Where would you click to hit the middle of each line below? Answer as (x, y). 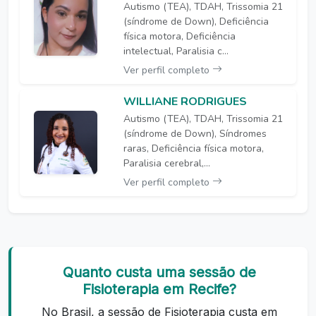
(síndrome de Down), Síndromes (195, 133)
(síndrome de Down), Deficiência (196, 21)
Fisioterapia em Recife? (159, 289)
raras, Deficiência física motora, (193, 148)
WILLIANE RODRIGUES (185, 101)
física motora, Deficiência (179, 36)
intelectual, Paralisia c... (176, 51)
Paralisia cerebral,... (166, 163)
